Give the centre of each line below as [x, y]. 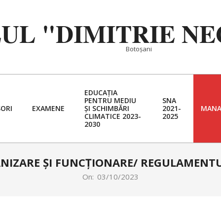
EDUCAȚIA [101, 92]
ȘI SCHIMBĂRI [107, 108]
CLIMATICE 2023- [113, 116]
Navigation [128, 127]
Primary [123, 114]
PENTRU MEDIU [110, 100]
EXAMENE [48, 108]
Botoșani [139, 49]
